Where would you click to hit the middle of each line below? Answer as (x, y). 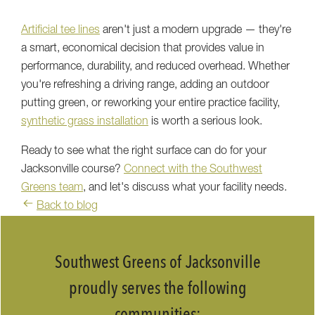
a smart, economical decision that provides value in (143, 49)
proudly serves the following (157, 289)
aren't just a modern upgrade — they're (195, 31)
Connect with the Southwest (193, 170)
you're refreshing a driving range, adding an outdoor (145, 85)
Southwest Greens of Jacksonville (157, 263)
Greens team (52, 188)
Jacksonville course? (72, 170)
